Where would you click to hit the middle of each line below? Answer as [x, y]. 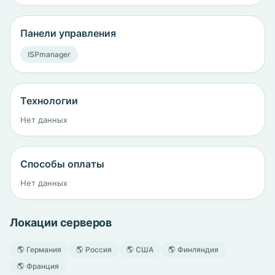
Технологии [49, 101]
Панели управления [68, 33]
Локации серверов [61, 223]
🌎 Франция [38, 266]
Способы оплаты [62, 164]
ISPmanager [49, 54]
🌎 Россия [94, 250]
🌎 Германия [39, 250]
